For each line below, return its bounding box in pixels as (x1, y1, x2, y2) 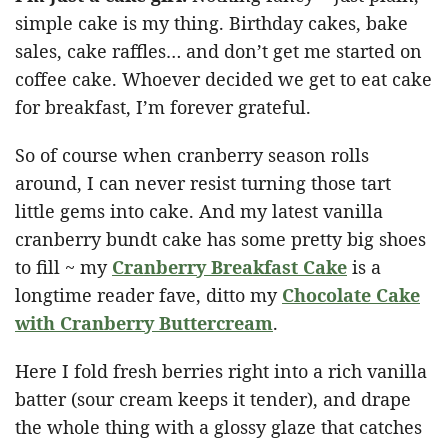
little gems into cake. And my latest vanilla (15, 199, 383, 223)
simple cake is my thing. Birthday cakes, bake (15, 11, 408, 35)
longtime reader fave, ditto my (15, 283, 282, 307)
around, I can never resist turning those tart (15, 171, 391, 195)
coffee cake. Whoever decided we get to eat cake (15, 67, 432, 91)
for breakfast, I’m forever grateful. (15, 95, 311, 119)
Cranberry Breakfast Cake (112, 255, 347, 279)
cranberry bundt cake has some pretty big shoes (15, 227, 426, 251)
